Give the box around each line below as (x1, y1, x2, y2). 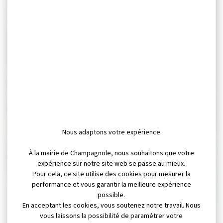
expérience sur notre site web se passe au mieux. (37, 159, 186, 169)
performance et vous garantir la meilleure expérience (31, 180, 191, 190)
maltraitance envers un (114, 87, 210, 98)
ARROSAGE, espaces (13, 106, 94, 116)
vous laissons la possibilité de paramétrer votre (40, 211, 183, 222)
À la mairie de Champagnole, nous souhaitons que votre (28, 148, 194, 159)
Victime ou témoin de (114, 77, 200, 88)
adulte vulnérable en (114, 96, 200, 107)
